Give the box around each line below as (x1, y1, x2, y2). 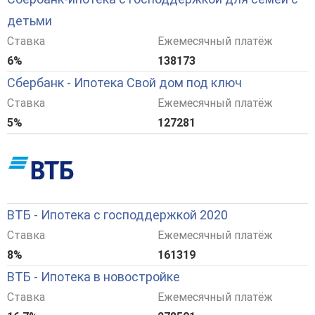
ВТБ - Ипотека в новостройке (7, 269, 180, 285)
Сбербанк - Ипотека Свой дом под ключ (7, 75, 242, 91)
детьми (7, 13, 52, 29)
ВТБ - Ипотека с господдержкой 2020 (7, 207, 228, 223)
